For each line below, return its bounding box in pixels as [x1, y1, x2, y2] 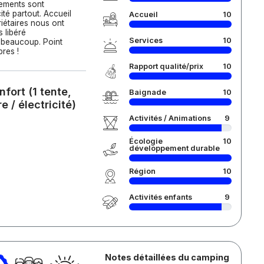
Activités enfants [128, 193, 192, 202]
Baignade [128, 88, 166, 97]
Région [128, 167, 156, 176]
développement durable [128, 144, 220, 153]
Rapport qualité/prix [128, 62, 203, 71]
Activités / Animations [128, 114, 211, 123]
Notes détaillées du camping [104, 252, 229, 262]
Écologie [128, 137, 163, 146]
